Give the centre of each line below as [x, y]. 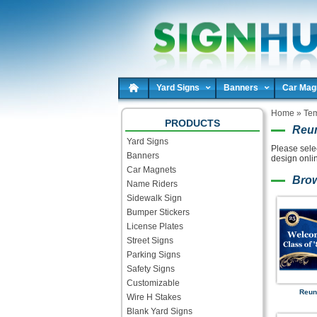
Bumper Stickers [158, 212]
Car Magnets [151, 170]
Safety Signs [151, 269]
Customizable [153, 283]
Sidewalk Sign [154, 198]
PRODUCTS [192, 123]
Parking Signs [154, 255]
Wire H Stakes [154, 297]
